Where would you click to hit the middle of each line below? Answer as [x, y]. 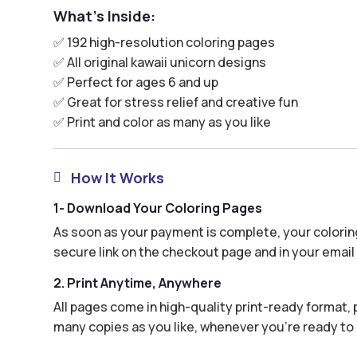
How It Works [118, 177]
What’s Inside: [105, 16]
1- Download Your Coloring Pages [158, 208]
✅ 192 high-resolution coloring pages [165, 42]
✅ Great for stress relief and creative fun [176, 102]
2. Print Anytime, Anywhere [138, 282]
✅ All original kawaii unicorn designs [160, 62]
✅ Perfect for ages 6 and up [136, 82]
